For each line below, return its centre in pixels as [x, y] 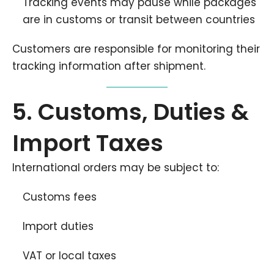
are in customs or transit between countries [139, 20]
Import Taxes [88, 143]
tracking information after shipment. [109, 66]
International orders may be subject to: [116, 168]
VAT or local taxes [69, 256]
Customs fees [60, 197]
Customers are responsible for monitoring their [136, 49]
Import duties [58, 226]
